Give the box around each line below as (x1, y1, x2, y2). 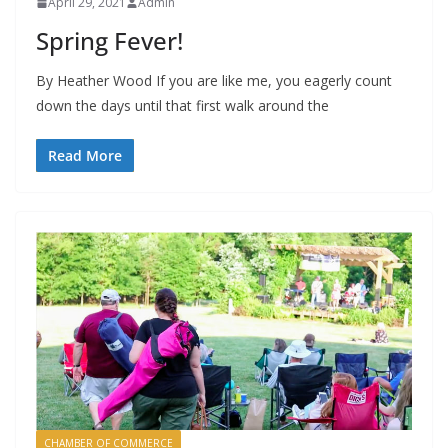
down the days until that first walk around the (36, 96, 329, 116)
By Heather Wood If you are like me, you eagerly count (36, 71, 392, 91)
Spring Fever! (36, 24, 183, 58)
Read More (48, 146, 122, 166)
